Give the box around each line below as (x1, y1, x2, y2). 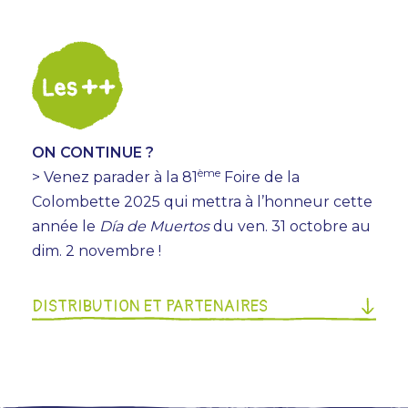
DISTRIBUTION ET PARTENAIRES (32, 295, 268, 317)
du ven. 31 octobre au (209, 217, 371, 235)
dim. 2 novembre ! (32, 241, 161, 260)
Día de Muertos (99, 217, 209, 235)
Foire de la (220, 168, 300, 186)
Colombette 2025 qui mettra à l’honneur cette (32, 192, 372, 210)
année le (32, 217, 99, 235)
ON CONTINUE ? (32, 143, 154, 161)
